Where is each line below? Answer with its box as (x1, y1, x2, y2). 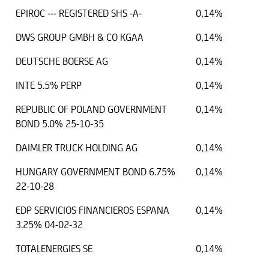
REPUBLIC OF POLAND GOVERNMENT (16, 103, 167, 116)
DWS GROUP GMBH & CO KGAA (16, 31, 144, 44)
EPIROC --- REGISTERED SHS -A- (16, 7, 142, 20)
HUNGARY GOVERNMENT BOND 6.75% (16, 166, 175, 178)
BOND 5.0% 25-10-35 (16, 118, 104, 130)
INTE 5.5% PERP (16, 79, 82, 92)
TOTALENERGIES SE (16, 243, 92, 255)
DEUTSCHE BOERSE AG (16, 55, 108, 68)
